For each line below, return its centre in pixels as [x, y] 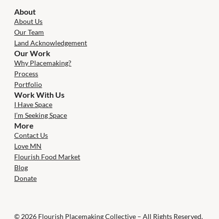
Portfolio [28, 84]
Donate [26, 178]
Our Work [33, 53]
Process [26, 73]
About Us [29, 21]
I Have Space [33, 104]
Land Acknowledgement [51, 43]
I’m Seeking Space [41, 115]
